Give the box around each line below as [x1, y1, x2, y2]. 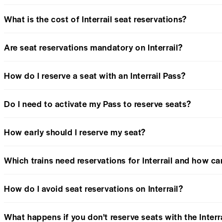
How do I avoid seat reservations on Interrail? [4, 182, 183, 194]
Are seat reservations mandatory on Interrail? [4, 41, 183, 53]
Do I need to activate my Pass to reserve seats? [4, 97, 191, 110]
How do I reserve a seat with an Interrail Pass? [4, 69, 186, 81]
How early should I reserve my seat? [4, 125, 146, 138]
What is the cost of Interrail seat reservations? [4, 12, 187, 25]
